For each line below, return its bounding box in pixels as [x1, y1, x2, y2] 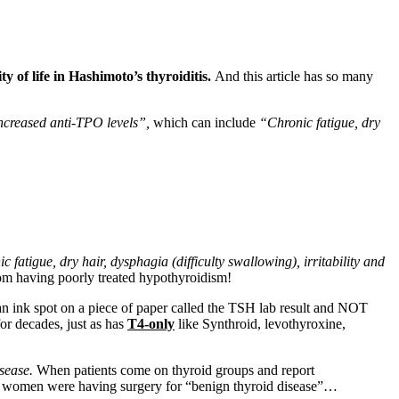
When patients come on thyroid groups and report [37, 362, 314, 378]
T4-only [127, 315, 175, 331]
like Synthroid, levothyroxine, [175, 315, 346, 331]
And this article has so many [215, 68, 373, 84]
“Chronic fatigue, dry [259, 114, 380, 130]
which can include [153, 114, 259, 130]
